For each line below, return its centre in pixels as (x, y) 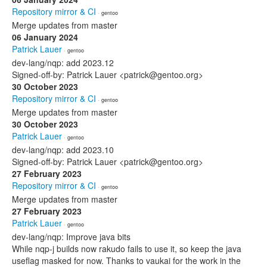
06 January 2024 (45, 37)
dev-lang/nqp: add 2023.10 (63, 150)
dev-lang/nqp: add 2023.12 (63, 63)
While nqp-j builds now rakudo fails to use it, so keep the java (127, 249)
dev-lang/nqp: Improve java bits (71, 237)
